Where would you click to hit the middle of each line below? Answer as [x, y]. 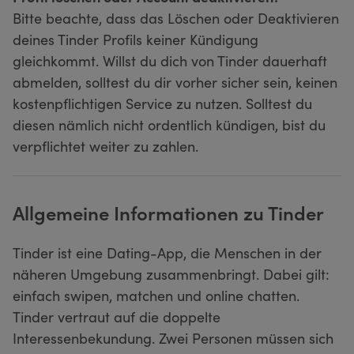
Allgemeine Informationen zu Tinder [168, 212]
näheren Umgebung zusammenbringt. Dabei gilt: [171, 273]
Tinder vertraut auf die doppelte [117, 316]
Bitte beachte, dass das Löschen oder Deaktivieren [176, 17]
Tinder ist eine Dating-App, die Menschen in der [167, 252]
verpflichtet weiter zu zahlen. [105, 145]
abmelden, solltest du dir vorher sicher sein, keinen [175, 81]
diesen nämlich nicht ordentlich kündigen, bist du [169, 124]
